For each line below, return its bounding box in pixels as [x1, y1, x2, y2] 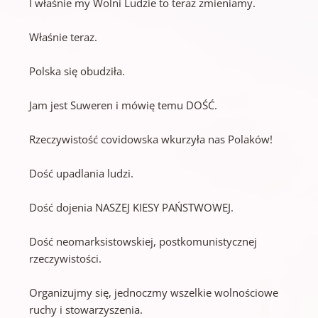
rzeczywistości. [29, 251, 102, 266]
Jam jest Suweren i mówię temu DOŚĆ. [29, 98, 218, 113]
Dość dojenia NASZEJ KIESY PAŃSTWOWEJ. [29, 200, 234, 215]
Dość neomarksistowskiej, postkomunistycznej [29, 234, 258, 249]
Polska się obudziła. [29, 64, 126, 79]
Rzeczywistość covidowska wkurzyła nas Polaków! [29, 132, 273, 147]
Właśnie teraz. [29, 30, 98, 45]
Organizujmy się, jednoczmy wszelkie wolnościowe [29, 285, 279, 300]
